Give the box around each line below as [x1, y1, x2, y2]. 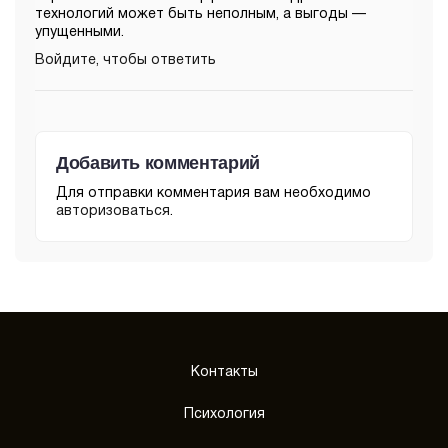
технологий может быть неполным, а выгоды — [35, 8, 366, 22]
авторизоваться [56, 205, 170, 219]
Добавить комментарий [56, 153, 260, 174]
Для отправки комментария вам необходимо [56, 187, 371, 201]
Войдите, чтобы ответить [35, 54, 216, 68]
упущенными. [35, 26, 124, 40]
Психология [183, 408, 265, 422]
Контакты [190, 366, 258, 380]
